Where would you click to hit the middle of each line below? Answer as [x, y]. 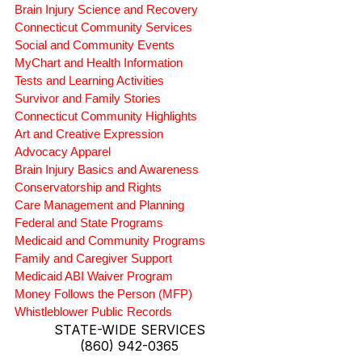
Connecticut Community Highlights [106, 116]
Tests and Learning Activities [89, 81]
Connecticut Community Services [103, 27]
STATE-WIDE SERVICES [129, 330]
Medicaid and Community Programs [110, 241]
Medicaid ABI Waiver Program [94, 276]
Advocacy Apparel [63, 152]
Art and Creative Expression [89, 134]
